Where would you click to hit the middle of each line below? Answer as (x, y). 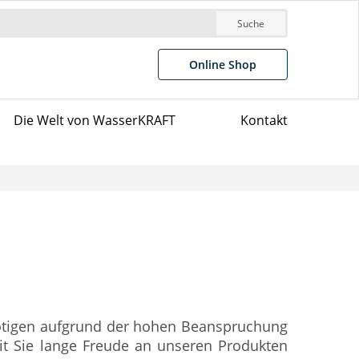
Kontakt (264, 120)
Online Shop (223, 64)
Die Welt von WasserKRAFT (94, 120)
